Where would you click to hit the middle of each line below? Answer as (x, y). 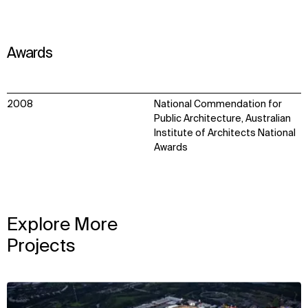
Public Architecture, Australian (222, 119)
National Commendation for (218, 104)
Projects (41, 247)
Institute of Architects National (225, 133)
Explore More (62, 226)
